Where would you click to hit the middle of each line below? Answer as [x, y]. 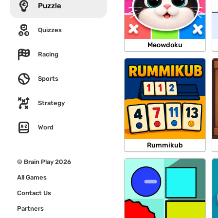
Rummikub [165, 145]
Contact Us [34, 193]
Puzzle [50, 6]
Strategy [51, 103]
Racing [48, 54]
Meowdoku [165, 45]
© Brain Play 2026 [44, 162]
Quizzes [50, 30]
